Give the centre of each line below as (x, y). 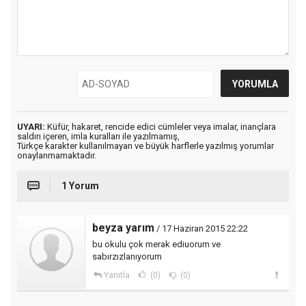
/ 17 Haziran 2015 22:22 (201, 228)
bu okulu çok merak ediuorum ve (156, 244)
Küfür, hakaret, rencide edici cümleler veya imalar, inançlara (161, 127)
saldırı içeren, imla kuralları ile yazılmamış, (98, 136)
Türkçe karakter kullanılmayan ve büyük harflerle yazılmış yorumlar (145, 146)
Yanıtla (116, 275)
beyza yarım (123, 228)
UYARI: (31, 127)
